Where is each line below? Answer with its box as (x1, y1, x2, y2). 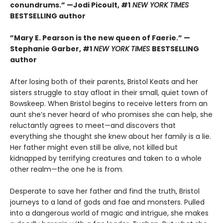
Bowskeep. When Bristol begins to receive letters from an (10, 99, 208, 109)
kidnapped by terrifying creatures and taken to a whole (10, 153, 202, 164)
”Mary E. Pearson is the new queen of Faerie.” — (10, 33, 190, 43)
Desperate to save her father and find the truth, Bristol (10, 186, 200, 197)
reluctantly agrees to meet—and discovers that (10, 120, 176, 131)
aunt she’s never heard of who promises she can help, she (10, 110, 213, 120)
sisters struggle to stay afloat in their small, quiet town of (10, 88, 208, 98)
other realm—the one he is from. (10, 164, 123, 175)
